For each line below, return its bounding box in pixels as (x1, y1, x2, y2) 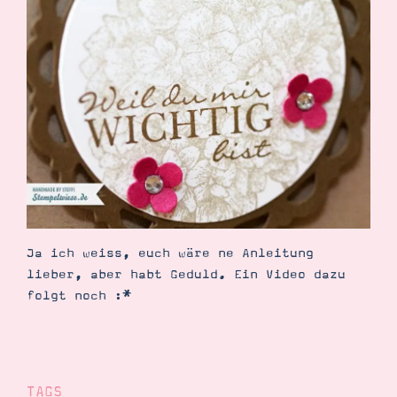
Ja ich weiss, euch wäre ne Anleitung (27, 245, 314, 261)
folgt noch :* (27, 288, 130, 303)
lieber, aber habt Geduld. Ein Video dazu (27, 267, 346, 282)
